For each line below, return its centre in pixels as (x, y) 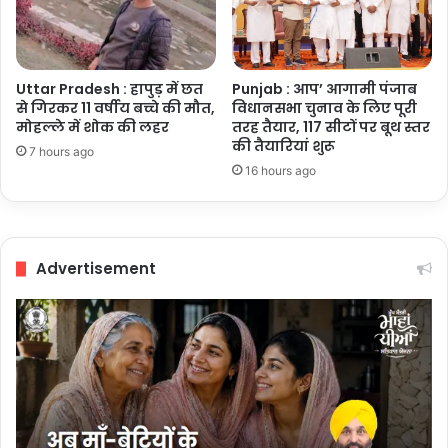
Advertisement (96, 269)
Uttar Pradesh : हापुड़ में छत (109, 89)
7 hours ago (61, 152)
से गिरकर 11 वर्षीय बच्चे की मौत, (115, 108)
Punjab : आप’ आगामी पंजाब (324, 89)
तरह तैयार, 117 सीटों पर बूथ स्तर (331, 127)
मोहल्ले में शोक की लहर (92, 127)
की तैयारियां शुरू (283, 146)
